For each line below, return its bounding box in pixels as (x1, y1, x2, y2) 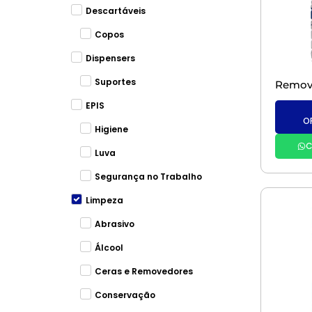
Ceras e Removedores (94, 265, 193, 277)
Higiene (94, 123, 128, 135)
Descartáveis (86, 5, 146, 17)
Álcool (94, 242, 123, 253)
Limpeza (86, 194, 123, 206)
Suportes (94, 76, 136, 88)
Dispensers (86, 52, 135, 64)
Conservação (94, 289, 155, 301)
